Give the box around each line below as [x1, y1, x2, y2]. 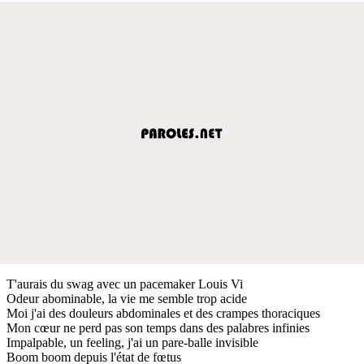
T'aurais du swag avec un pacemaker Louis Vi [6, 276, 243, 291]
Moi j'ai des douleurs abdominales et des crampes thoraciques [6, 305, 320, 320]
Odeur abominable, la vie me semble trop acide [6, 291, 247, 305]
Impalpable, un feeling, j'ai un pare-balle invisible [6, 335, 258, 349]
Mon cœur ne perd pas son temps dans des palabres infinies [6, 320, 310, 335]
